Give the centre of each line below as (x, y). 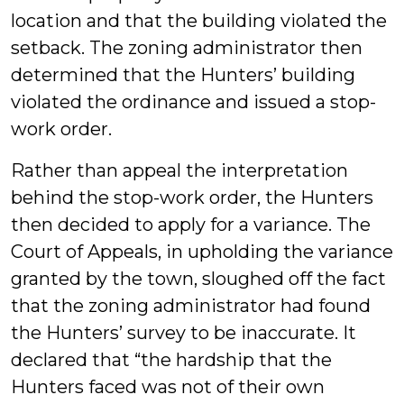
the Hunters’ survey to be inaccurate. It (184, 333)
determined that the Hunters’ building (183, 75)
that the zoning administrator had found (191, 306)
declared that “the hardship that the (171, 360)
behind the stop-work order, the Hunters (192, 197)
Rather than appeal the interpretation (179, 170)
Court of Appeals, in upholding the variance (202, 252)
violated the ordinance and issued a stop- (193, 102)
